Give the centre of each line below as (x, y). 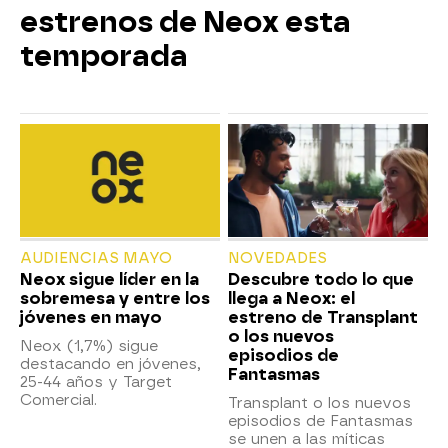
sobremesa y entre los (115, 298)
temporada (104, 56)
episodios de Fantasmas (320, 420)
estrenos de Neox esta (185, 22)
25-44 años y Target (96, 381)
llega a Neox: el (291, 298)
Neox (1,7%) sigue (89, 345)
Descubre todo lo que (321, 279)
